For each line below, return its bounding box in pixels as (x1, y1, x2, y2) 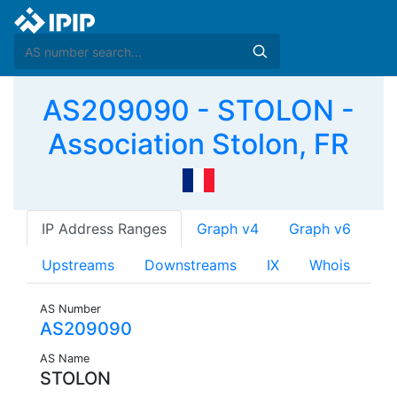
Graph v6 (289, 220, 351, 238)
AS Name (40, 352, 90, 366)
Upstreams (42, 256, 114, 275)
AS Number (40, 302, 101, 316)
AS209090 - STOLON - (43, 93, 354, 128)
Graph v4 (197, 220, 259, 238)
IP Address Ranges (42, 220, 167, 238)
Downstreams (144, 256, 237, 275)
